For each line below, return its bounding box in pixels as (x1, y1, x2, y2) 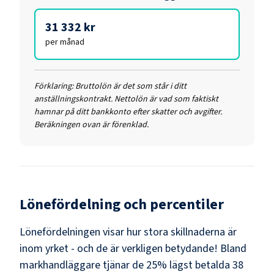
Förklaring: (34, 80, 73, 92)
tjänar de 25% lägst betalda (103, 257, 230, 273)
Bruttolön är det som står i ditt (75, 80, 187, 92)
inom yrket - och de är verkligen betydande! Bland (20, 240, 246, 256)
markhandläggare (20, 257, 100, 273)
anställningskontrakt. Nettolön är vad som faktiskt (34, 92, 218, 105)
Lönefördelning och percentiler (20, 193, 224, 215)
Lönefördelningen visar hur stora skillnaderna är (20, 224, 237, 240)
